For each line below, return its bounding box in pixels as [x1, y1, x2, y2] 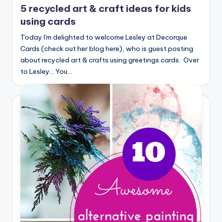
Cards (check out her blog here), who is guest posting [20, 44, 193, 54]
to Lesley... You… [20, 67, 72, 76]
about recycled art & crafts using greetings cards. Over [20, 55, 199, 65]
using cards [20, 15, 76, 28]
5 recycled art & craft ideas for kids [20, 2, 191, 15]
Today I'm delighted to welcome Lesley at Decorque [20, 33, 187, 42]
